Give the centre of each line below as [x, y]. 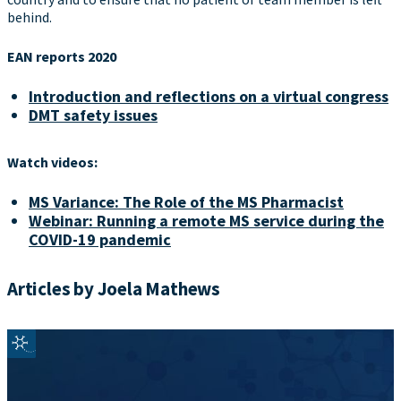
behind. [30, 17]
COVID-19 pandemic [100, 239]
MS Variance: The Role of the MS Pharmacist [186, 202]
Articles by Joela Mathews [114, 289]
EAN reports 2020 [62, 56]
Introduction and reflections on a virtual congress [209, 96]
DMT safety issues [93, 115]
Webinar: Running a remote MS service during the [206, 221]
